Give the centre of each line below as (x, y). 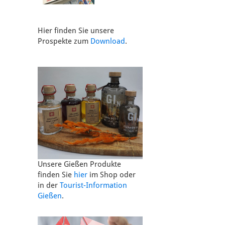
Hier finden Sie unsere (76, 31)
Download (107, 41)
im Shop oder (111, 175)
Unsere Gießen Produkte (79, 164)
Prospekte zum (64, 41)
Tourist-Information (93, 185)
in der (48, 185)
